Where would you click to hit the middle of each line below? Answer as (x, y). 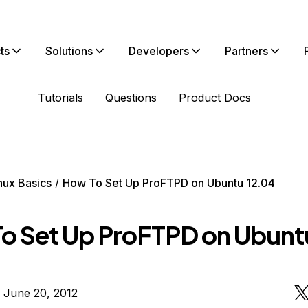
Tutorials (60, 98)
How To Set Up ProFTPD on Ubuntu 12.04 (168, 183)
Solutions (69, 51)
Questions (131, 98)
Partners (246, 51)
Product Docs (215, 98)
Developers (159, 51)
